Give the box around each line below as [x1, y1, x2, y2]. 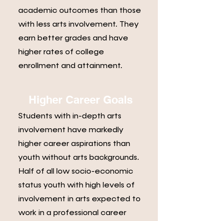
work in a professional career [18, 209, 126, 217]
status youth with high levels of [18, 182, 135, 189]
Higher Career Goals [28, 93, 133, 106]
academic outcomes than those [18, 7, 141, 15]
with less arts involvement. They [18, 21, 139, 29]
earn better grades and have [18, 35, 128, 42]
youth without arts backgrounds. [18, 154, 139, 162]
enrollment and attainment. [18, 62, 122, 70]
